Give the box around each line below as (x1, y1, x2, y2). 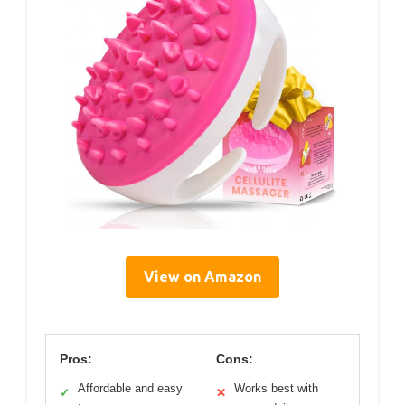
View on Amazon (144, 268, 261, 286)
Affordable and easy (78, 381, 183, 396)
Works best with (234, 381, 318, 396)
